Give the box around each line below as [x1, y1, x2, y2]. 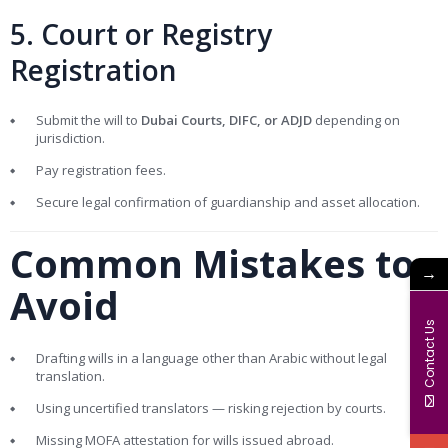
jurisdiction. [36, 129, 105, 148]
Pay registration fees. [36, 161, 166, 180]
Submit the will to [36, 111, 141, 130]
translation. [36, 367, 105, 386]
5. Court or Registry [10, 15, 272, 54]
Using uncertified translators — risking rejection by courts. [36, 399, 386, 418]
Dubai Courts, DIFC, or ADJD [141, 111, 312, 130]
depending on [312, 111, 400, 130]
